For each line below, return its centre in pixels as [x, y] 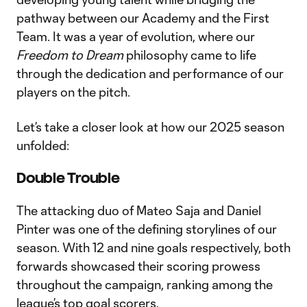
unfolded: [43, 145]
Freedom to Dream [70, 55]
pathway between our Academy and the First [143, 18]
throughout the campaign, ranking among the [145, 284]
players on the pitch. [73, 92]
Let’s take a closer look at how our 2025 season [150, 127]
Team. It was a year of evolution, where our [136, 36]
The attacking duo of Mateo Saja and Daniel [139, 210]
